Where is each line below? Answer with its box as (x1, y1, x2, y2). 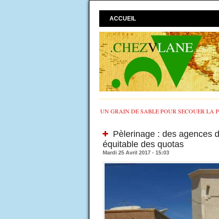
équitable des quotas (102, 139, 184, 150)
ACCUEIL (109, 15, 136, 22)
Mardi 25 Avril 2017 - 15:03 (102, 150, 169, 156)
